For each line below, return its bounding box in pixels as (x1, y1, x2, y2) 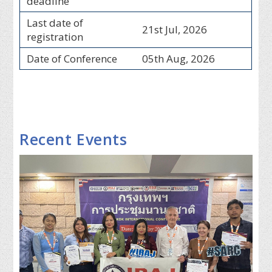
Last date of (26, 16, 83, 30)
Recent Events (19, 129, 127, 150)
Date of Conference (26, 52, 117, 66)
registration (26, 30, 83, 44)
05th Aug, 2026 (141, 52, 215, 66)
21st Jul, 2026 (141, 22, 207, 37)
